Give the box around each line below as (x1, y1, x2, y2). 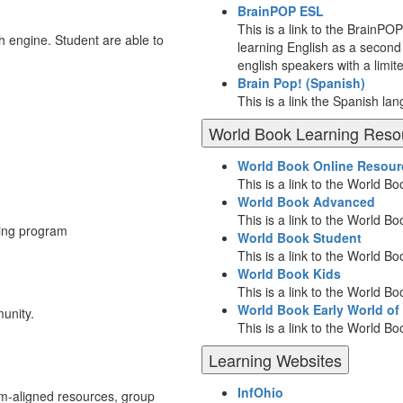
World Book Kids (237, 264, 341, 282)
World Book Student (237, 228, 362, 246)
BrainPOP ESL (237, 2, 324, 20)
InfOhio (237, 383, 283, 401)
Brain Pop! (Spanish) (237, 74, 365, 92)
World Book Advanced (237, 193, 375, 210)
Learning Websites (209, 348, 342, 372)
